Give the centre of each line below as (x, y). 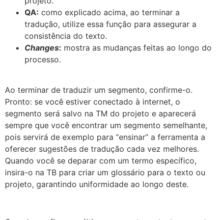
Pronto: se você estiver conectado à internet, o (93, 102)
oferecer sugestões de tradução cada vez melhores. (102, 149)
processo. (43, 59)
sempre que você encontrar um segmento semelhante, (106, 125)
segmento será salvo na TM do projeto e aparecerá (100, 113)
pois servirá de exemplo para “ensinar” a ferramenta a (105, 137)
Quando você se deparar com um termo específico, (101, 161)
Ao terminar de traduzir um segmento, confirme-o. (99, 90)
